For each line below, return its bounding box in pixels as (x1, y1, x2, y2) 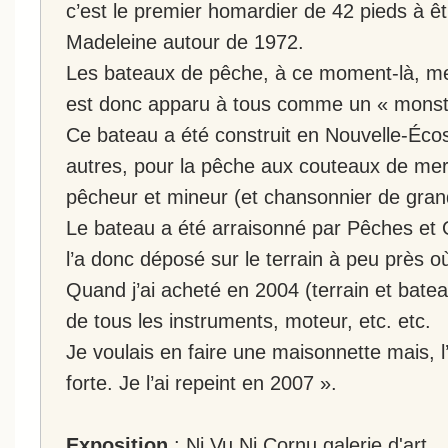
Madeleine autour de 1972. (66, 29, 304, 53)
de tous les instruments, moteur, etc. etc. (66, 308, 431, 332)
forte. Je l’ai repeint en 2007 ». (66, 370, 337, 394)
